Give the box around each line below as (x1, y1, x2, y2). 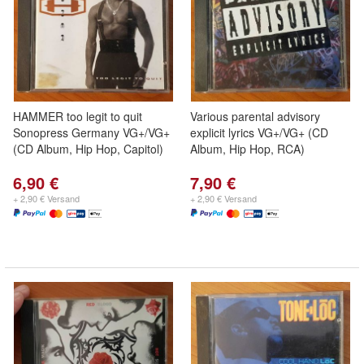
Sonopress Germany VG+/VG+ (13, 124, 170, 141)
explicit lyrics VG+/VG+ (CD (190, 124, 328, 141)
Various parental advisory (190, 108, 320, 124)
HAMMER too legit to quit (13, 108, 142, 124)
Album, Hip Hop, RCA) (190, 141, 305, 157)
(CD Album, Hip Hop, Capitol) (13, 141, 163, 157)
